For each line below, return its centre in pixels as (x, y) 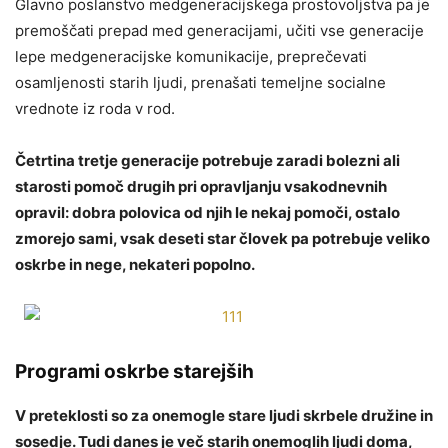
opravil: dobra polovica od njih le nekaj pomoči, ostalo (207, 212)
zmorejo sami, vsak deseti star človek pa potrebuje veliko (222, 238)
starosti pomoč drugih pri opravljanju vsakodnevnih (201, 186)
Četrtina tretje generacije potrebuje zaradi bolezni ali (207, 160)
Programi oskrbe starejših (134, 371)
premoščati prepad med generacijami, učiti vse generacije (219, 30)
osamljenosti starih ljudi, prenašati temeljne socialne (200, 82)
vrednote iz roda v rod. (95, 108)
